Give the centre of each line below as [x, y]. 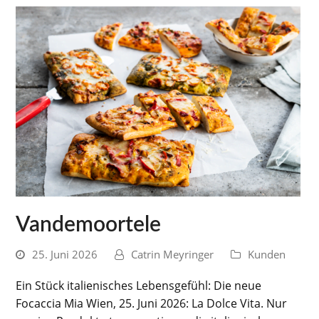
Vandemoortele [89, 225]
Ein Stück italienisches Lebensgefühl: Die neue [139, 286]
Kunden [267, 254]
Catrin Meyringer [173, 254]
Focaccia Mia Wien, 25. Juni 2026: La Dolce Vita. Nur [152, 303]
